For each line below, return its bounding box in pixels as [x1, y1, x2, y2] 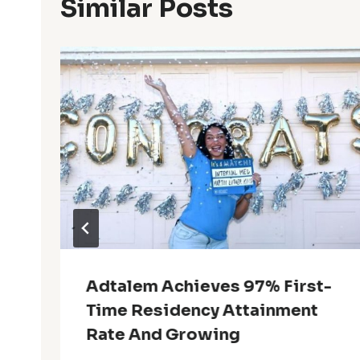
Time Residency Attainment [86, 301, 318, 321]
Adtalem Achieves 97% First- [86, 276, 332, 297]
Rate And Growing [86, 325, 240, 346]
